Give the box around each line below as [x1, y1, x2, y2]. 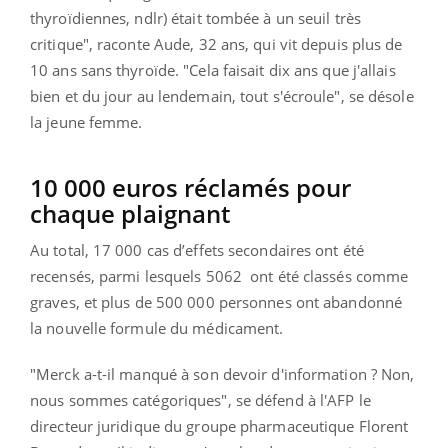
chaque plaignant [30, 197, 230, 231]
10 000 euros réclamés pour [30, 171, 351, 205]
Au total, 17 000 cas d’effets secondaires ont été [30, 240, 364, 261]
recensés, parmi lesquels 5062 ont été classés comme [30, 266, 409, 287]
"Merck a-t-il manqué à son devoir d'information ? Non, [30, 364, 415, 385]
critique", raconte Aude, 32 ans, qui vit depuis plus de [30, 34, 403, 55]
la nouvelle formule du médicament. [30, 318, 284, 339]
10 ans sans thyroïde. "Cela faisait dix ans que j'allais [30, 60, 396, 81]
